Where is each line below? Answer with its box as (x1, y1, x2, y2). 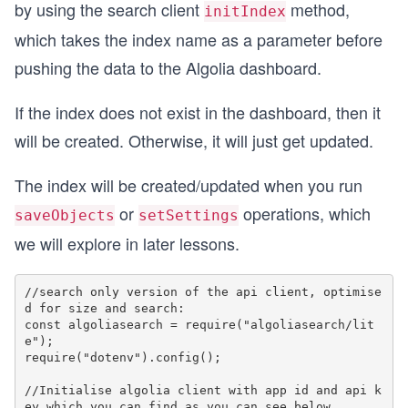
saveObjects (15, 207, 115, 225)
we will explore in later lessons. (15, 231, 240, 256)
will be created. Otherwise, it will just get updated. (15, 128, 373, 153)
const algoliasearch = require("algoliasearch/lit (24, 317, 374, 331)
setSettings (138, 207, 239, 225)
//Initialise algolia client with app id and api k (24, 382, 382, 397)
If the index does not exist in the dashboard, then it (15, 100, 381, 125)
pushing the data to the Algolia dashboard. (15, 56, 321, 80)
